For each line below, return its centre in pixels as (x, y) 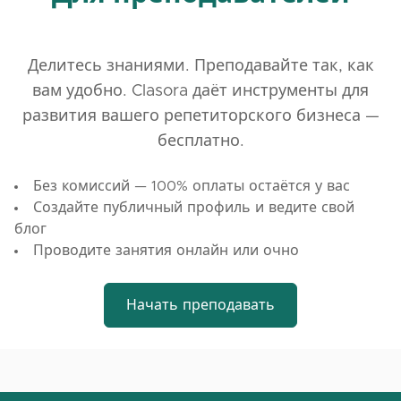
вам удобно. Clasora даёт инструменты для (200, 91)
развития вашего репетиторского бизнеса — (200, 116)
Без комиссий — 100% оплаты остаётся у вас (192, 186)
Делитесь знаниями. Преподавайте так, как (200, 66)
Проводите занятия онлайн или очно (166, 251)
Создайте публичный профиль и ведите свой (194, 208)
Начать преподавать (200, 305)
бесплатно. (200, 141)
